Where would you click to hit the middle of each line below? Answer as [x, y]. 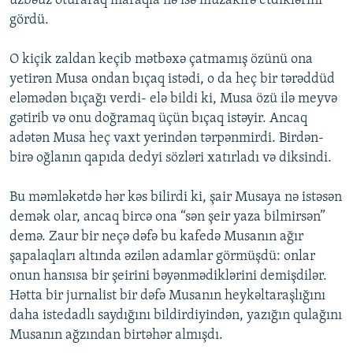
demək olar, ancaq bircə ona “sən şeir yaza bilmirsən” [167, 217]
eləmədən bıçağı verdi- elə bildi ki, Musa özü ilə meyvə [173, 99]
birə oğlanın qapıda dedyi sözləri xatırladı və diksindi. [171, 158]
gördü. [29, 20]
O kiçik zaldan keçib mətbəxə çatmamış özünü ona [161, 60]
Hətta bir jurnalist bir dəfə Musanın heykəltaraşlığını [167, 296]
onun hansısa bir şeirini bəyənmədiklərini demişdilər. [168, 277]
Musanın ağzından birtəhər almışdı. [116, 336]
